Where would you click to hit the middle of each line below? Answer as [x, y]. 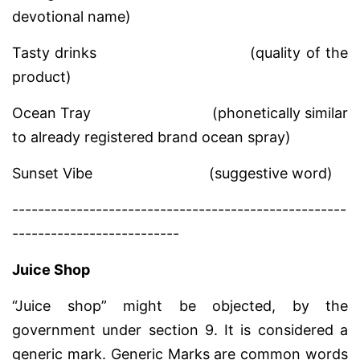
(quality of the [223, 53]
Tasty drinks [55, 53]
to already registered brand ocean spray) [151, 137]
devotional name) [72, 17]
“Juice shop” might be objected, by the [180, 306]
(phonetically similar [219, 113]
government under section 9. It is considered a [180, 330]
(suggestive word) [213, 174]
